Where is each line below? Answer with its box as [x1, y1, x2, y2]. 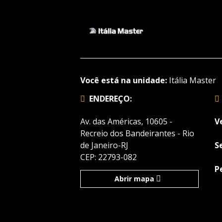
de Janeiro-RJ [80, 140, 128, 151]
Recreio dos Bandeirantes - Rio [80, 128, 194, 139]
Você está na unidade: [80, 75, 167, 86]
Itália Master [167, 75, 216, 86]
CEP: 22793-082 [80, 152, 137, 163]
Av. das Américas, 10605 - [80, 116, 172, 127]
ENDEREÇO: [89, 93, 132, 105]
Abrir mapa [114, 174, 154, 184]
